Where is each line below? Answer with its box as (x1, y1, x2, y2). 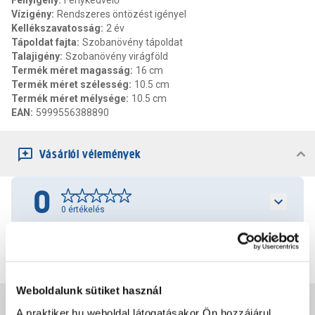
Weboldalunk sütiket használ (16, 284, 162, 297)
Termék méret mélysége (11, 93, 126, 105)
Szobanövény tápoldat (82, 37, 183, 49)
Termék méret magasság (11, 65, 130, 77)
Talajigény (11, 51, 60, 63)
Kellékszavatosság (11, 22, 101, 34)
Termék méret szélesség (11, 79, 129, 91)
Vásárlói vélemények (39, 146, 141, 162)
